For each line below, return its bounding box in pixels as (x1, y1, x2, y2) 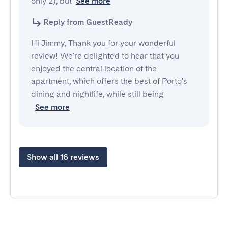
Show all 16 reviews (27, 152, 99, 162)
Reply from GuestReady (43, 17, 132, 27)
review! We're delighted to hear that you (31, 51, 179, 61)
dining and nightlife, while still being (31, 89, 164, 99)
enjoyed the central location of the (31, 64, 157, 73)
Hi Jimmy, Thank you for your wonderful (31, 38, 176, 48)
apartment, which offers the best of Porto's (31, 76, 187, 86)
